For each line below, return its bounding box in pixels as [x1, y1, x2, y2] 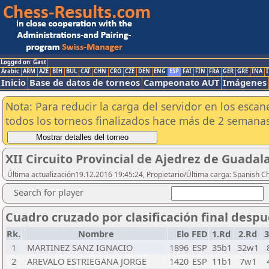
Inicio [1, 76, 26, 88]
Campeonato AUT [144, 76, 219, 88]
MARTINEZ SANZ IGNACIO [27, 241, 133, 253]
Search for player [14, 186, 83, 198]
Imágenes [223, 76, 267, 88]
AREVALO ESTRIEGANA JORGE [27, 255, 147, 267]
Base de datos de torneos [29, 76, 140, 88]
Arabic [1, 67, 19, 75]
